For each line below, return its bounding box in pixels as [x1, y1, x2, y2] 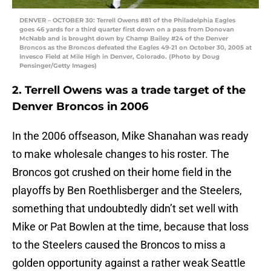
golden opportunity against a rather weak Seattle [12, 256, 246, 270]
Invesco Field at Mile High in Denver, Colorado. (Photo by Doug [19, 53, 220, 61]
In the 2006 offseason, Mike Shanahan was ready [12, 129, 249, 143]
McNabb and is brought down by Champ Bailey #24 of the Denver [19, 34, 228, 43]
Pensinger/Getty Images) [19, 62, 97, 70]
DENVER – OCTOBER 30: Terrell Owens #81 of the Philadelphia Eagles [19, 16, 235, 25]
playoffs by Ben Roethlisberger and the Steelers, [12, 184, 242, 197]
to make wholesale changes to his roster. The [12, 148, 229, 161]
